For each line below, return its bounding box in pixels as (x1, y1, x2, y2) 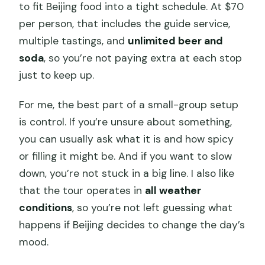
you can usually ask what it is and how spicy (19, 132, 234, 146)
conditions (19, 201, 73, 214)
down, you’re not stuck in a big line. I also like (19, 167, 235, 180)
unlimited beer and (128, 34, 224, 47)
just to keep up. (19, 69, 95, 82)
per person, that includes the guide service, (19, 17, 231, 30)
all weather (145, 184, 202, 197)
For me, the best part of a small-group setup (19, 98, 239, 111)
